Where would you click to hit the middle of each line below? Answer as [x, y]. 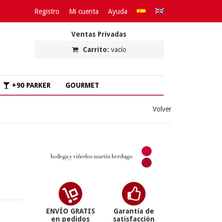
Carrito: [96, 50]
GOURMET [82, 85]
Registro [47, 11]
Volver [162, 109]
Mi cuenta [84, 11]
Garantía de [134, 211]
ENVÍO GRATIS [70, 211]
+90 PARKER [30, 85]
